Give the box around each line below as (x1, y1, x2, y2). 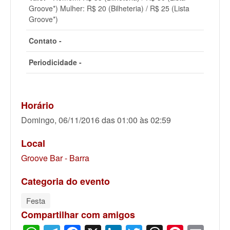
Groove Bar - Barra (21, 152, 89, 164)
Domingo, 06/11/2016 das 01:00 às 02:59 (21, 114, 171, 126)
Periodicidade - (29, 57, 82, 67)
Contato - (29, 35, 62, 46)
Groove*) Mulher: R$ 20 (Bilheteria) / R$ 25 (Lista (29, 3, 189, 13)
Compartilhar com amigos (21, 208, 135, 221)
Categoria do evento (21, 175, 110, 188)
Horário (21, 99, 54, 112)
